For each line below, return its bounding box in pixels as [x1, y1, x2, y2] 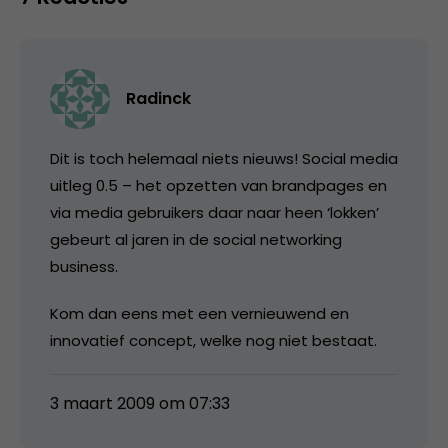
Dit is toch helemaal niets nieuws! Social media [50, 147, 398, 169]
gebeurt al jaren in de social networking [50, 228, 342, 250]
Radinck [126, 86, 191, 110]
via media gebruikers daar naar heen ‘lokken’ [50, 201, 379, 223]
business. [50, 255, 118, 277]
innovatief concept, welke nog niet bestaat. [50, 329, 377, 351]
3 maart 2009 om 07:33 [50, 391, 230, 415]
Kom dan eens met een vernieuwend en [50, 302, 349, 324]
